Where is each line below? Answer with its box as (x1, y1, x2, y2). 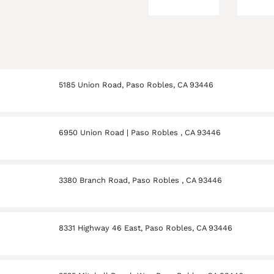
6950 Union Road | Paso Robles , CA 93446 (59, 128, 221, 138)
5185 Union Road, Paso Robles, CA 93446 (59, 80, 214, 90)
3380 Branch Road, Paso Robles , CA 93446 (59, 176, 223, 185)
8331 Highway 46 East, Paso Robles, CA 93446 (59, 223, 233, 233)
